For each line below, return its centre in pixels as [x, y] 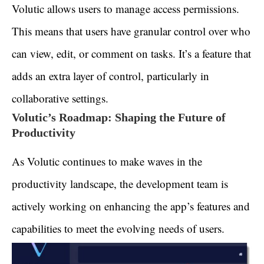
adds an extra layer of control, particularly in [110, 76]
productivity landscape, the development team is [120, 184]
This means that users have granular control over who [131, 31]
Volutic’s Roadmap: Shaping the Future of [119, 118]
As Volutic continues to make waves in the [107, 161]
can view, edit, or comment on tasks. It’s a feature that [131, 54]
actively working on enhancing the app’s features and [131, 206]
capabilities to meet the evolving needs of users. [118, 229]
